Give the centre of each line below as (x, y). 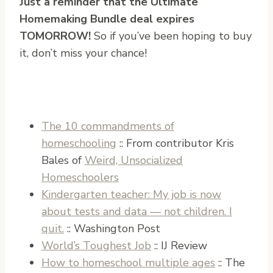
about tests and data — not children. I (137, 211)
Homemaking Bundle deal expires (107, 19)
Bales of (63, 160)
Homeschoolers (80, 177)
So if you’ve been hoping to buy (171, 36)
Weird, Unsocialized (134, 160)
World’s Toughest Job (96, 245)
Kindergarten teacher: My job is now (131, 194)
